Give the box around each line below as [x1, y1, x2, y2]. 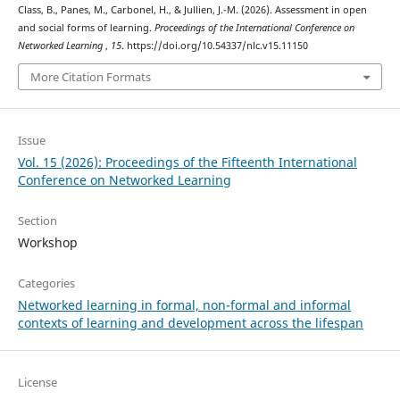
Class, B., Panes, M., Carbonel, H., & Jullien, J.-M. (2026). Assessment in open [17, 3, 367, 16]
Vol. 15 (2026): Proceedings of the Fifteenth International [17, 154, 357, 171]
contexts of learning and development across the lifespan [17, 314, 363, 332]
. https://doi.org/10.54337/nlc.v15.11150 [121, 38, 308, 52]
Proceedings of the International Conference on [154, 21, 354, 34]
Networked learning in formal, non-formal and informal [17, 296, 351, 314]
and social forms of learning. [17, 21, 154, 34]
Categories [17, 275, 75, 292]
